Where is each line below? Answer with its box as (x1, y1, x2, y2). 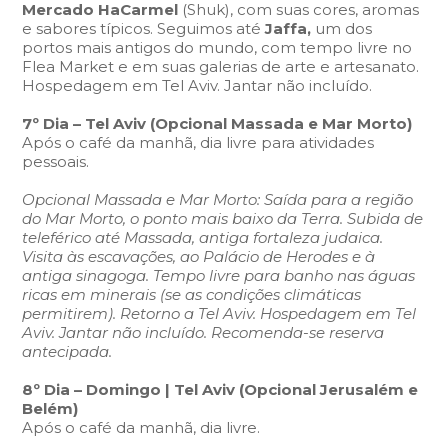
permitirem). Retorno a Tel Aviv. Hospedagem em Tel (22, 304, 417, 323)
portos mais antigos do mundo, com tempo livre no (22, 38, 413, 57)
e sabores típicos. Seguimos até (22, 19, 266, 38)
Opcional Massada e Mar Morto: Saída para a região (22, 190, 414, 209)
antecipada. (22, 342, 113, 361)
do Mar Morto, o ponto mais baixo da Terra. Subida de (22, 209, 424, 228)
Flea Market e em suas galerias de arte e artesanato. (22, 57, 420, 76)
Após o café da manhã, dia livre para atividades (22, 133, 375, 152)
